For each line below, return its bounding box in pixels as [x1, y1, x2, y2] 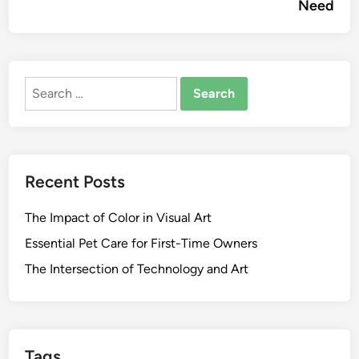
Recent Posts [25, 171, 126, 192]
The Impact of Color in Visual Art [25, 210, 212, 225]
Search [24, 78, 65, 93]
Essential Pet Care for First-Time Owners [25, 236, 258, 251]
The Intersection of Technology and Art [25, 261, 249, 276]
